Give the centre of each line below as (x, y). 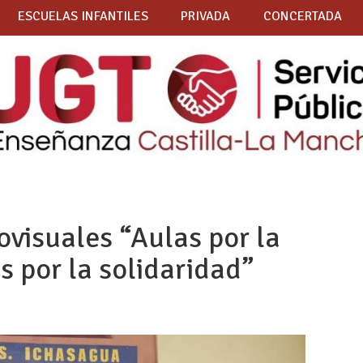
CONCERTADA (302, 17)
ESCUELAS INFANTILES (83, 17)
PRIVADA (206, 17)
